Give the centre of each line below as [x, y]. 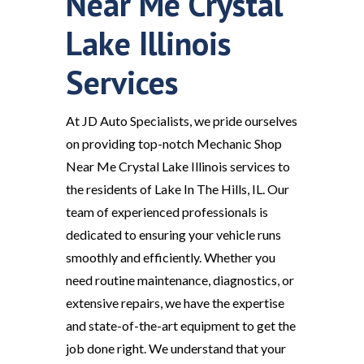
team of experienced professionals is [167, 211]
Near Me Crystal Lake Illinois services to [178, 166]
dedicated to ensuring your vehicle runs [173, 234]
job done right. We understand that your [175, 348]
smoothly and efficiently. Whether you [170, 257]
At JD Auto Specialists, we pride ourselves [181, 120]
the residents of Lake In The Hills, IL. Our [177, 188]
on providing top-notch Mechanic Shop [173, 143]
